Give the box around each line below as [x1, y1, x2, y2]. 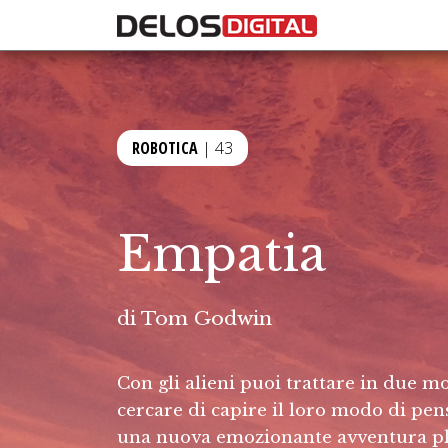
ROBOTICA [132, 137, 198, 159]
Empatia [117, 224, 326, 284]
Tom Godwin [141, 306, 272, 330]
